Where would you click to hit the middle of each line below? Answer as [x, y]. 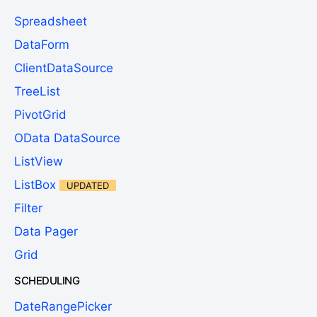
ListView [39, 162]
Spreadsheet [51, 22]
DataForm [42, 45]
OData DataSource [67, 138]
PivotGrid [40, 115]
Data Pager [46, 232]
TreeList [37, 92]
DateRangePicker [63, 307]
